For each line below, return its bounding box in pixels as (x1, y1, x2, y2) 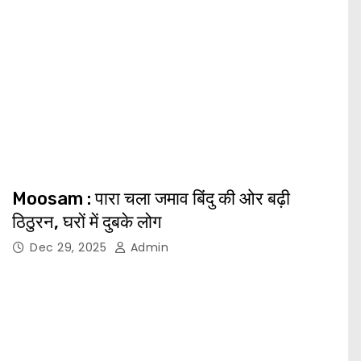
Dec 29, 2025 (30, 239, 110, 256)
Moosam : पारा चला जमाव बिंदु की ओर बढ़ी (12, 188, 290, 210)
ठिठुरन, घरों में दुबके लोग (12, 211, 161, 234)
